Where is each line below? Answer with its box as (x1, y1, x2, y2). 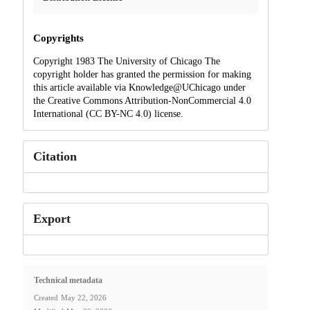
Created (33, 293, 58, 302)
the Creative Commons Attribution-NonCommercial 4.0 (33, 95, 251, 106)
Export (33, 211, 71, 226)
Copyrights (33, 32, 84, 44)
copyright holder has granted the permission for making (33, 69, 251, 80)
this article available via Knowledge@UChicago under (33, 82, 246, 93)
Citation (33, 149, 77, 163)
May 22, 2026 (60, 293, 107, 302)
